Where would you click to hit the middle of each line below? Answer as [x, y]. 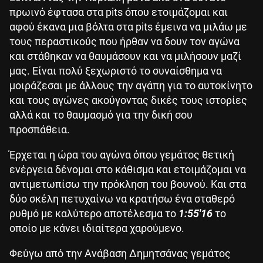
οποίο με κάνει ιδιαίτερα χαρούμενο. [97, 228]
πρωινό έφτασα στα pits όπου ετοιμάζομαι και [119, 12]
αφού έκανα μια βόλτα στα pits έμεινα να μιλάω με [128, 26]
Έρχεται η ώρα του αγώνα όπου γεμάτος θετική [122, 154]
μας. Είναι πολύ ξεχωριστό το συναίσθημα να [116, 70]
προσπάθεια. [40, 129]
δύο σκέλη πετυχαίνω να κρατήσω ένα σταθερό [122, 198]
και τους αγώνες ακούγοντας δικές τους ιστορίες [128, 100]
